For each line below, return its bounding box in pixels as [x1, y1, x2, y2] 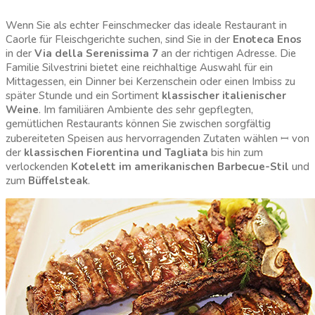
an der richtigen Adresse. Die [158, 46, 296, 61]
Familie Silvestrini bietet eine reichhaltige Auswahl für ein [6, 60, 273, 75]
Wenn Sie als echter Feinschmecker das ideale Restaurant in [6, 18, 287, 33]
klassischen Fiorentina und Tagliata [24, 146, 208, 160]
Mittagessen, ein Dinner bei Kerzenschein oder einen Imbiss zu [6, 75, 295, 89]
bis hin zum [208, 146, 263, 160]
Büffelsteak [28, 174, 88, 188]
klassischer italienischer [162, 89, 286, 103]
